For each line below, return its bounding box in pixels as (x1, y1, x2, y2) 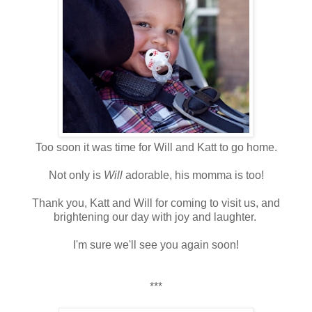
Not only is (48, 169, 104, 181)
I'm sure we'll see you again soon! (73, 238, 239, 251)
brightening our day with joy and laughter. (53, 210, 259, 223)
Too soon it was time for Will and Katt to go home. (35, 141, 277, 153)
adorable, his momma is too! (122, 169, 264, 181)
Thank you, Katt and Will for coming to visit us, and (32, 196, 280, 209)
